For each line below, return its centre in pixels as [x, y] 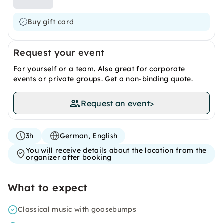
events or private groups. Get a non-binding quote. [103, 79]
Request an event [115, 103]
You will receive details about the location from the [116, 150]
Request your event [59, 53]
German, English [89, 136]
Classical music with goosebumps [77, 209]
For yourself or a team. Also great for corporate [99, 69]
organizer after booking [69, 157]
